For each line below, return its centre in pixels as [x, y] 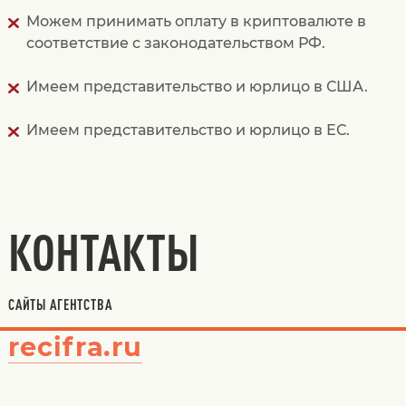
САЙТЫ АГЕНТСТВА [60, 305]
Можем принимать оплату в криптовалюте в [196, 22]
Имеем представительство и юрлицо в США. [197, 87]
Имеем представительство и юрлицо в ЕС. [188, 130]
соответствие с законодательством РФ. [175, 43]
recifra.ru [75, 347]
